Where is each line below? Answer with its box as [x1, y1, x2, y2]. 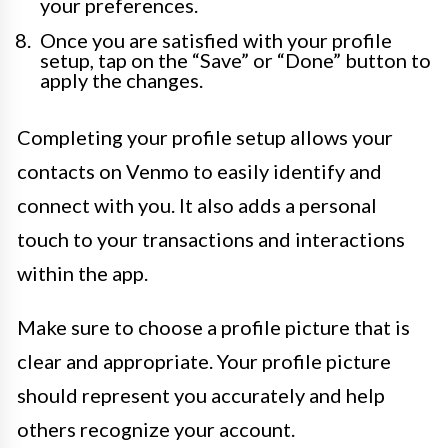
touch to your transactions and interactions [17, 227, 405, 251]
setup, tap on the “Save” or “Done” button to [40, 48, 431, 72]
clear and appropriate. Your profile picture [17, 349, 391, 373]
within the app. [17, 261, 148, 285]
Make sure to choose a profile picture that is [17, 315, 410, 339]
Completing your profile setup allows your [17, 125, 393, 149]
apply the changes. [40, 68, 203, 92]
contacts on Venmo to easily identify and [17, 159, 382, 183]
